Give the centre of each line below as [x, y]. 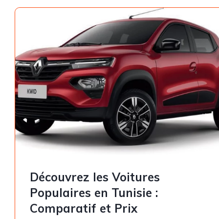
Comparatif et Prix [84, 208]
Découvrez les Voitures [95, 177]
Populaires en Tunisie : [94, 193]
